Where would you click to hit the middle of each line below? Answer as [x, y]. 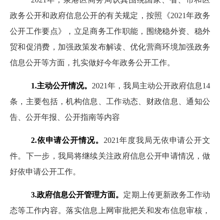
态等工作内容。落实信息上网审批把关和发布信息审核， [110, 210]
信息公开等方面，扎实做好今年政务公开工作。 [92, 62]
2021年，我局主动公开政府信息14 [151, 85]
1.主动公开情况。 [61, 85]
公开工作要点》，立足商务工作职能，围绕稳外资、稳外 [110, 31]
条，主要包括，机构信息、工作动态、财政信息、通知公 [110, 101]
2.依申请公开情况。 [67, 140]
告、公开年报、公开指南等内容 [65, 117]
